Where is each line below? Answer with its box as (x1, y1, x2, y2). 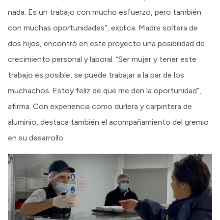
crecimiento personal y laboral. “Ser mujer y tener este (8, 54, 196, 64)
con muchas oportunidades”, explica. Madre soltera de (8, 23, 198, 32)
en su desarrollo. (8, 133, 65, 142)
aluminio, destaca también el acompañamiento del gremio (8, 117, 209, 127)
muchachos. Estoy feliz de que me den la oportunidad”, (8, 85, 201, 95)
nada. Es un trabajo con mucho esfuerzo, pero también (8, 7, 201, 17)
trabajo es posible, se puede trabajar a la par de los (8, 70, 184, 80)
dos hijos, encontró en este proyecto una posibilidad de (8, 38, 205, 48)
